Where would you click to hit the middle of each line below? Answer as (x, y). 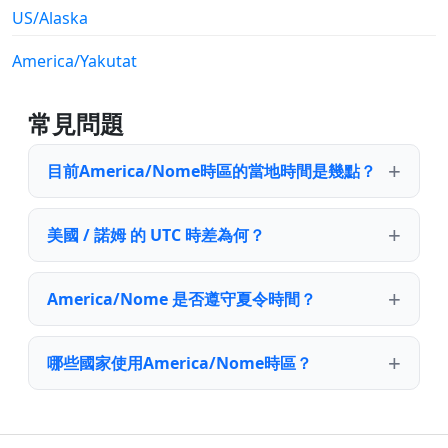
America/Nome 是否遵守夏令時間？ (181, 298)
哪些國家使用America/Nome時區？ (179, 362)
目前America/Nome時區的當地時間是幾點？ (211, 170)
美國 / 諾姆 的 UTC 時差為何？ (156, 234)
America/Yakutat (74, 60)
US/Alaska (50, 17)
